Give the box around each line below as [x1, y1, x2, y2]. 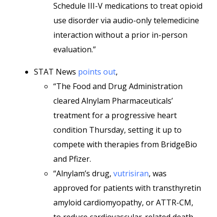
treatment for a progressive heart [53, 110, 177, 121]
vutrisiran [113, 168, 149, 179]
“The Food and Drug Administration [53, 81, 183, 92]
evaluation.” [53, 44, 96, 55]
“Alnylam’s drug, [53, 168, 113, 179]
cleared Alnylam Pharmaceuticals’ [53, 95, 173, 106]
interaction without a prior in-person [53, 30, 187, 40]
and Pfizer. [53, 154, 91, 164]
